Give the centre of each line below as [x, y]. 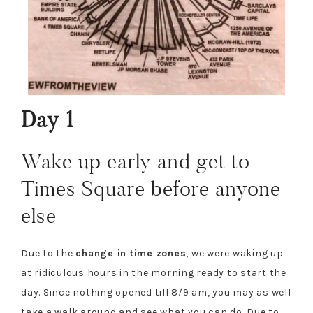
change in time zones [131, 253]
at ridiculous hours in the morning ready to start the [154, 272]
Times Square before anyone [151, 188]
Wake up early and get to [136, 161]
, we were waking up [235, 253]
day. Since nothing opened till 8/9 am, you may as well [156, 292]
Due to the [49, 253]
